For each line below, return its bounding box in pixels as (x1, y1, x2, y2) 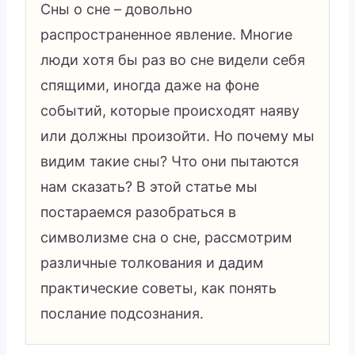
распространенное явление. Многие (40, 25, 292, 43)
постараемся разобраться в (40, 203, 236, 220)
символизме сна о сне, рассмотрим (40, 228, 292, 246)
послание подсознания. (40, 304, 204, 322)
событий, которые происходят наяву (40, 101, 300, 119)
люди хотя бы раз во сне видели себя (40, 51, 305, 68)
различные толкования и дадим (40, 254, 264, 271)
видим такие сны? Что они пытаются (40, 152, 299, 170)
